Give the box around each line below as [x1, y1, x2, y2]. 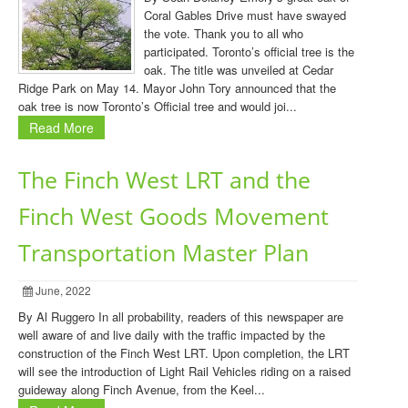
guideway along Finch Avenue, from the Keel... [18, 381, 265, 398]
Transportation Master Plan [18, 238, 309, 268]
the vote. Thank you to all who [144, 25, 303, 42]
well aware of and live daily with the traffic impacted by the [18, 326, 325, 343]
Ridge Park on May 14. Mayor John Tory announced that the [18, 79, 336, 97]
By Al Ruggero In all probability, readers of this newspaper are [18, 308, 343, 325]
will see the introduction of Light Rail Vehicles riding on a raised [18, 362, 351, 380]
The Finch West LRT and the [18, 165, 311, 195]
